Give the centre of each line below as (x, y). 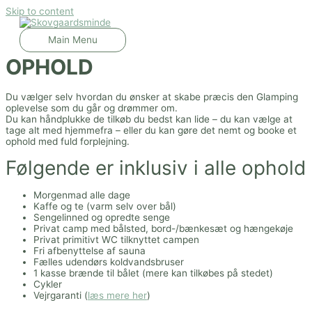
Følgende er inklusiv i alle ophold (156, 168)
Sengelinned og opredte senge (102, 218)
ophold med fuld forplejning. (68, 141)
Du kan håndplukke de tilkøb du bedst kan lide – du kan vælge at (149, 119)
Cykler (48, 284)
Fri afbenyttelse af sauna (89, 251)
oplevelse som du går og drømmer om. (92, 108)
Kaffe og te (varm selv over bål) (105, 206)
